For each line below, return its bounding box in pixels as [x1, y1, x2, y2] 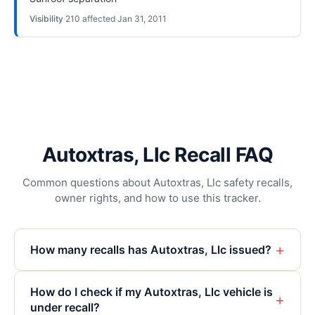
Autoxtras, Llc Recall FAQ [41, 143, 274, 167]
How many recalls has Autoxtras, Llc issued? [30, 243, 271, 257]
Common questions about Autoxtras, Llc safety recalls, [22, 176, 292, 189]
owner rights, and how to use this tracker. [54, 191, 261, 205]
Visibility [30, 13, 63, 24]
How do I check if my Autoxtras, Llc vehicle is [30, 285, 273, 299]
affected [80, 13, 115, 24]
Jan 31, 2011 [117, 13, 167, 24]
